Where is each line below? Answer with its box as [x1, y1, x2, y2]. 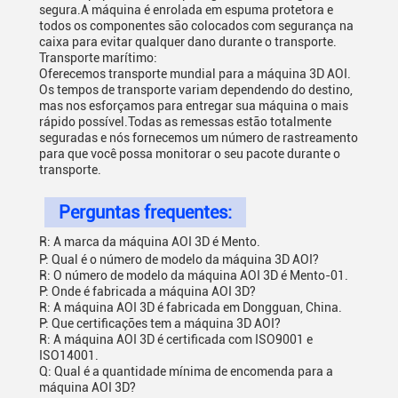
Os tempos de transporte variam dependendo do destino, [39, 83, 353, 97]
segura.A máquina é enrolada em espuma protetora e [39, 3, 333, 17]
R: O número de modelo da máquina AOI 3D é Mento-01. [39, 268, 348, 283]
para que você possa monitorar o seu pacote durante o [39, 147, 340, 161]
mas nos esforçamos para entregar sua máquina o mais [39, 99, 348, 113]
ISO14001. [39, 348, 99, 362]
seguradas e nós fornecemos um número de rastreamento [39, 131, 358, 145]
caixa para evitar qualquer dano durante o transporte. [39, 35, 337, 49]
